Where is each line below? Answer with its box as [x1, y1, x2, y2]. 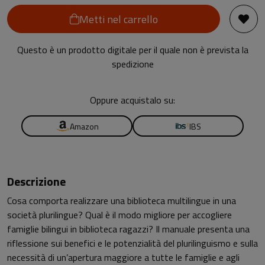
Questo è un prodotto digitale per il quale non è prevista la [17, 43, 248, 57]
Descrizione [7, 172, 66, 190]
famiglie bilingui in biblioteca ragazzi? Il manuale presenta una [7, 222, 250, 236]
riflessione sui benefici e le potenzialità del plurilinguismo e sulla [7, 236, 258, 250]
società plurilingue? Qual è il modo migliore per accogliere [7, 208, 232, 222]
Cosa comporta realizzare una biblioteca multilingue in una [7, 193, 236, 208]
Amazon [69, 119, 99, 132]
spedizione [111, 57, 154, 71]
